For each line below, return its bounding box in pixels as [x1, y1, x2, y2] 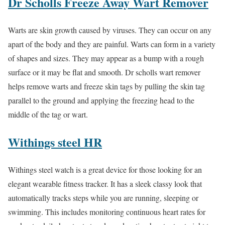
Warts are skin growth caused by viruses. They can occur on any [8, 25, 211, 36]
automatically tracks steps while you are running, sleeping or [8, 192, 198, 203]
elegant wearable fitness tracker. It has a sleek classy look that [8, 178, 202, 189]
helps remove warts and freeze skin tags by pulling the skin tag [8, 81, 205, 92]
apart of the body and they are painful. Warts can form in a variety [8, 39, 215, 50]
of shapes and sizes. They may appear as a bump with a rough [8, 53, 204, 64]
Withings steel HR [8, 133, 102, 151]
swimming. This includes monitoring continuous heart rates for [8, 206, 205, 217]
